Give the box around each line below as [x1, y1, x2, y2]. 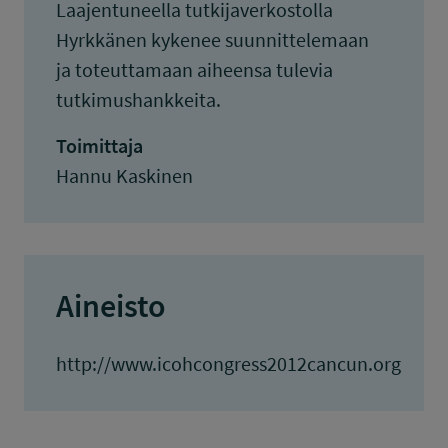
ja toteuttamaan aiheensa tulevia [56, 57, 333, 82]
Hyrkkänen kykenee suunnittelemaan [56, 27, 369, 52]
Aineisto [56, 286, 166, 326]
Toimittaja [56, 133, 143, 158]
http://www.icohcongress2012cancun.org [56, 351, 401, 376]
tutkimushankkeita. [56, 87, 221, 112]
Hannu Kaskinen [56, 163, 193, 188]
